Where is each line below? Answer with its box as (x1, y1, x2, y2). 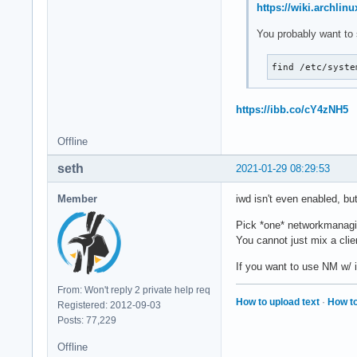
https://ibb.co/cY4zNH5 (236, 103, 348, 116)
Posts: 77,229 (57, 314, 116, 326)
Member (57, 192, 97, 205)
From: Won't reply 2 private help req (57, 284, 210, 296)
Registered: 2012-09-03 (57, 299, 161, 311)
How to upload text (236, 296, 320, 308)
